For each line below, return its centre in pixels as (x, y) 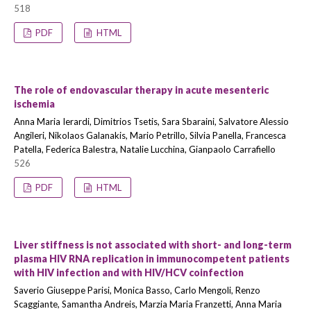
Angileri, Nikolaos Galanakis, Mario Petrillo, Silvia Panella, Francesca (150, 135)
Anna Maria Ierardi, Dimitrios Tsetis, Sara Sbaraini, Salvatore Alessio (151, 121)
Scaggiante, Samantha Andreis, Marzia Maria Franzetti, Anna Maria (148, 304)
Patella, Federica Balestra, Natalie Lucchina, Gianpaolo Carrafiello (145, 149)
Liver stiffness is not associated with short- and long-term (153, 245)
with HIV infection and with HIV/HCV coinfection (129, 272)
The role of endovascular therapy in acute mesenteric (141, 90)
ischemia (34, 104)
